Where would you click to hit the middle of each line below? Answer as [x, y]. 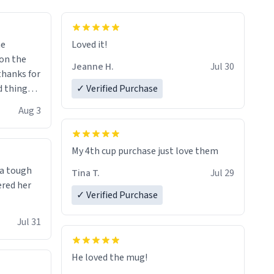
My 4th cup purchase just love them [145, 151]
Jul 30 [222, 67]
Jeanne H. [93, 67]
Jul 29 [222, 173]
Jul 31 [29, 222]
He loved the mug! [109, 258]
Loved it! [89, 45]
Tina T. [86, 173]
